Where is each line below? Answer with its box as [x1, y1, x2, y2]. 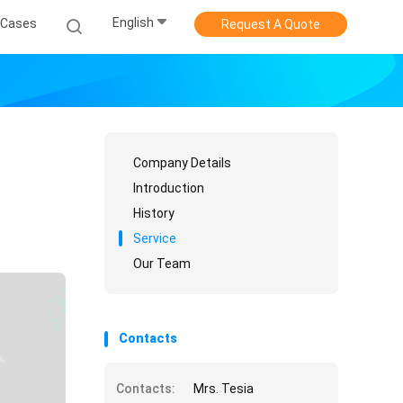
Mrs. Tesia [193, 381, 254, 396]
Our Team [133, 256, 191, 271]
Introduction [133, 181, 204, 195]
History [133, 206, 175, 220]
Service [133, 231, 176, 246]
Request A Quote [221, 17, 320, 31]
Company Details [133, 156, 231, 170]
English [112, 15, 154, 31]
